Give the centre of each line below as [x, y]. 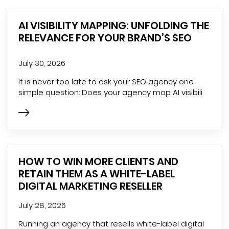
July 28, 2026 [42, 205]
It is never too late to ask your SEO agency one [106, 81]
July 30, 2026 [42, 63]
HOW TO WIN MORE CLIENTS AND [98, 161]
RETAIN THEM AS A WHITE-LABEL [97, 174]
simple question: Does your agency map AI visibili [110, 92]
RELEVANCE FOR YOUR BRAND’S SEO [105, 38]
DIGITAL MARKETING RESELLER [90, 186]
